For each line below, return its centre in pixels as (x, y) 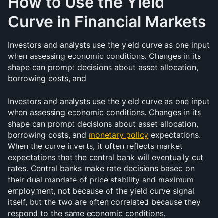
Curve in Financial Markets (107, 22)
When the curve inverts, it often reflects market (95, 146)
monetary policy (118, 135)
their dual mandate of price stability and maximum (101, 180)
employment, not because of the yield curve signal (101, 191)
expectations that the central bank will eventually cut (106, 157)
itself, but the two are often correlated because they (104, 202)
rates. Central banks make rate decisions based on (101, 168)
